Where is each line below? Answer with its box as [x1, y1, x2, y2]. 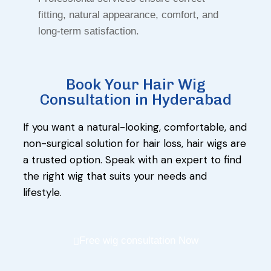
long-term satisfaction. [38, 25, 139, 38]
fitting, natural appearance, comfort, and [38, 9, 218, 21]
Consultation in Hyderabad [39, 90, 232, 109]
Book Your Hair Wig [65, 75, 206, 94]
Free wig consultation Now [79, 235, 198, 247]
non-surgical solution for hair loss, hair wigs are [23, 137, 246, 151]
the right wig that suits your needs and [23, 169, 207, 183]
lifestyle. [23, 186, 62, 200]
